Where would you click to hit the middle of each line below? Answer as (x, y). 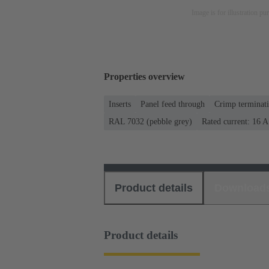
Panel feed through (173, 104)
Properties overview (144, 77)
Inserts (120, 104)
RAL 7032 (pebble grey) (150, 121)
